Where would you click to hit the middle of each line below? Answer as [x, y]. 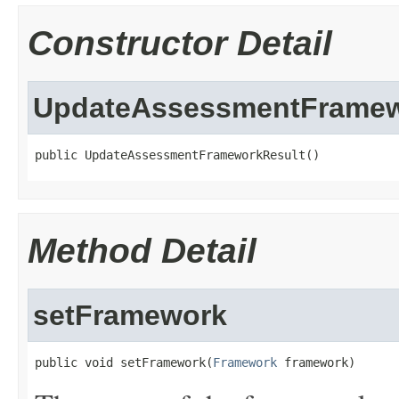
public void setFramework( [124, 362]
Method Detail [142, 251]
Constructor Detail [180, 43]
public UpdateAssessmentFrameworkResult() [177, 155]
